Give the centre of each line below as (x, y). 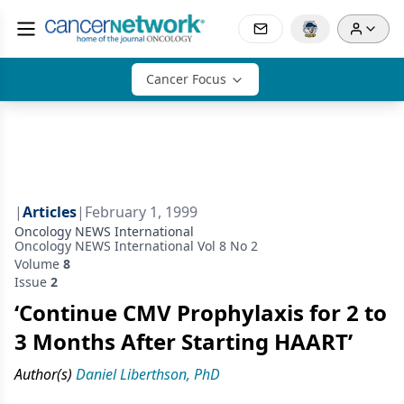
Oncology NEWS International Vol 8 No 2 (136, 246)
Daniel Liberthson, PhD (148, 374)
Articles (50, 212)
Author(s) (43, 374)
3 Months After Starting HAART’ (184, 341)
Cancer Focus (186, 79)
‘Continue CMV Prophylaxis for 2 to (201, 312)
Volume (39, 264)
